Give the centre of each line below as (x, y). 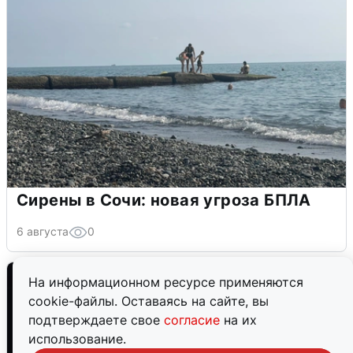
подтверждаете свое (96, 320)
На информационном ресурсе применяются (166, 282)
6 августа (43, 231)
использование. (77, 339)
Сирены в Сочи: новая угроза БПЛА (164, 200)
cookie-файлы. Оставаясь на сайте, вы (149, 301)
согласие (194, 320)
